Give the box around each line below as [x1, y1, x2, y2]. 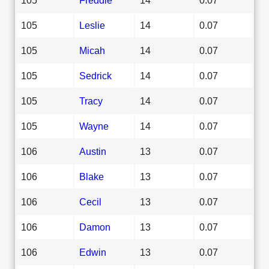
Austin [79, 145, 106, 157]
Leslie [79, 19, 105, 31]
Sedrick [79, 70, 112, 81]
